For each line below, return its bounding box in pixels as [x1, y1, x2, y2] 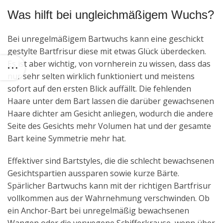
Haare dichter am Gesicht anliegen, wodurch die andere [7, 108, 213, 119]
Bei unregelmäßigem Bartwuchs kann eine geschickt [7, 33, 204, 44]
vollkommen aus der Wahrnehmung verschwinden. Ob [7, 192, 210, 204]
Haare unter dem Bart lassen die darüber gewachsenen [7, 95, 214, 107]
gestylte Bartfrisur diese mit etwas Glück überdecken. [7, 45, 206, 57]
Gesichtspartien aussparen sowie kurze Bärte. [7, 167, 179, 179]
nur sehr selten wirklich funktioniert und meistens [7, 70, 195, 82]
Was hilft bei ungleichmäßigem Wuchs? [7, 7, 214, 21]
